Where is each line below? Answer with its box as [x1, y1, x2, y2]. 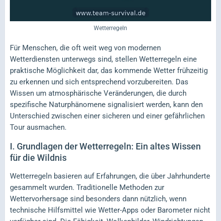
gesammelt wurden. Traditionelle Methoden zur [10, 183, 164, 192]
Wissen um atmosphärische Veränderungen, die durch [10, 89, 186, 98]
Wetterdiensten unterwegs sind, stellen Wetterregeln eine [10, 55, 197, 64]
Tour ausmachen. [10, 123, 67, 132]
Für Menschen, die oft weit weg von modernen [10, 43, 161, 53]
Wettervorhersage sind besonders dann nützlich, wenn [10, 194, 186, 204]
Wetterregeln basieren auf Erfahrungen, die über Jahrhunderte [10, 172, 210, 181]
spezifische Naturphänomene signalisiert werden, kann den [10, 100, 203, 110]
